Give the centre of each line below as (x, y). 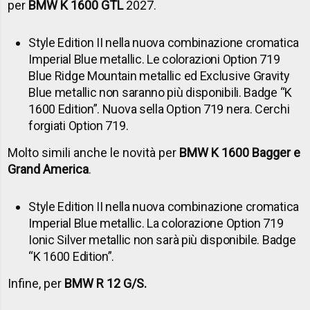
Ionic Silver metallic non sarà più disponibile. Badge (162, 240)
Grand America (48, 170)
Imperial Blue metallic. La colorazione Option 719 (156, 224)
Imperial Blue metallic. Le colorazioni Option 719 (154, 60)
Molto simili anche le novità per (94, 153)
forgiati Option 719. (79, 126)
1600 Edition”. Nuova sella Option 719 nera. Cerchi (159, 109)
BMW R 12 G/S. (106, 284)
